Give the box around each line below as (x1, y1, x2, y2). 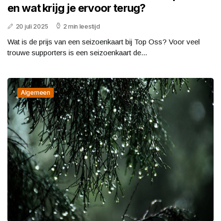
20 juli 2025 (15, 22, 49, 30)
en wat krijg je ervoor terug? (7, 1, 146, 14)
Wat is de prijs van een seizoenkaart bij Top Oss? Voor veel (7, 37, 200, 46)
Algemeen (21, 88, 50, 96)
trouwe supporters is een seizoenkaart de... (7, 48, 147, 57)
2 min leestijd (63, 22, 100, 30)
